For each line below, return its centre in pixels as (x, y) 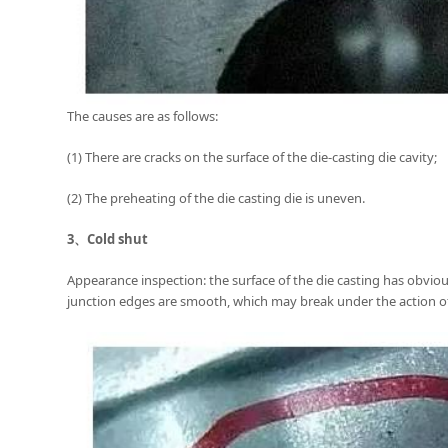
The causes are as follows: (143, 115)
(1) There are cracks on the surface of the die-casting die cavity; (252, 156)
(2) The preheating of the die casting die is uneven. (216, 197)
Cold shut (118, 238)
